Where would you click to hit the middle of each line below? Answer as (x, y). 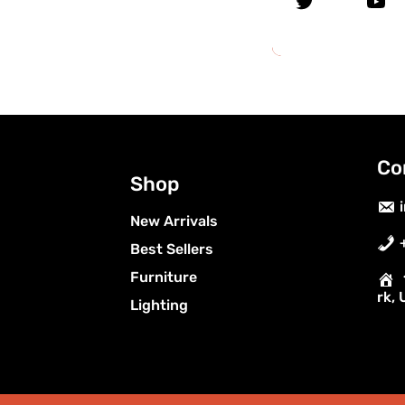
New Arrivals (174, 221)
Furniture (164, 278)
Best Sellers (172, 250)
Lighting (160, 306)
